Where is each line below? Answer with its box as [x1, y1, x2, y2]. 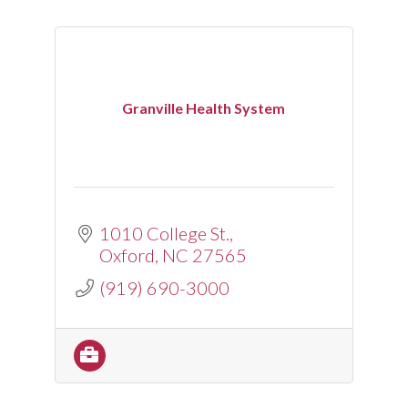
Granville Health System [122, 99, 286, 117]
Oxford [98, 244, 155, 266]
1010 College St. [98, 222, 229, 244]
